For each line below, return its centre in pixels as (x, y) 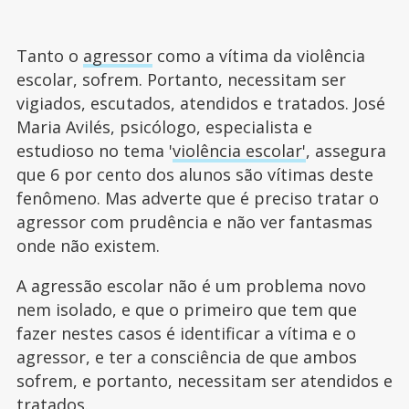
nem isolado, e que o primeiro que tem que (186, 309)
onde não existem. (88, 245)
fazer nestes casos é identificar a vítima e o (186, 333)
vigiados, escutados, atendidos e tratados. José (200, 103)
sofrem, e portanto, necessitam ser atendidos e (204, 380)
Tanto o (49, 55)
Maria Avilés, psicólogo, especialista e (164, 126)
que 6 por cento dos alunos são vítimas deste (194, 174)
